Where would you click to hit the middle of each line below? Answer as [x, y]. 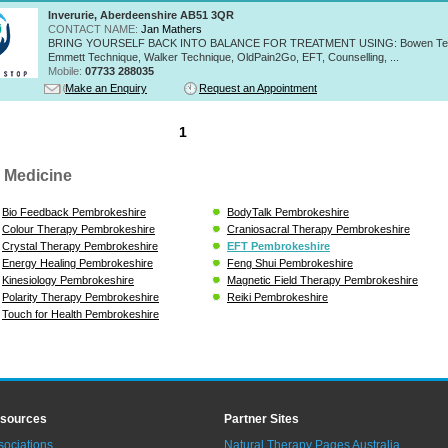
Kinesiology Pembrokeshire [68, 279]
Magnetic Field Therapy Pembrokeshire [322, 279]
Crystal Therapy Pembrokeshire [80, 245]
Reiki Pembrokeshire [277, 296]
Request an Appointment [258, 87]
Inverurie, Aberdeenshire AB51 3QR [141, 14]
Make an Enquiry [106, 87]
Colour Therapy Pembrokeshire [78, 228]
